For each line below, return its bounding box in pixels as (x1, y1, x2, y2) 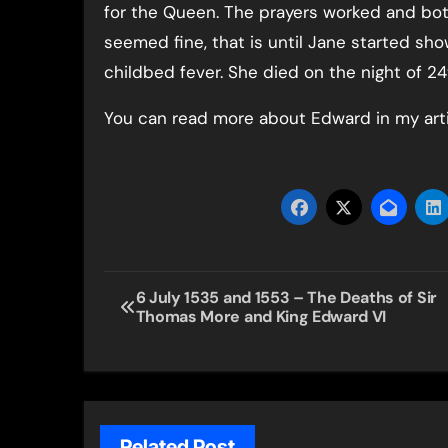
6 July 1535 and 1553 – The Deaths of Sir (135, 287, 437, 308)
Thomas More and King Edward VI (135, 306, 387, 327)
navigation (103, 312, 261, 351)
